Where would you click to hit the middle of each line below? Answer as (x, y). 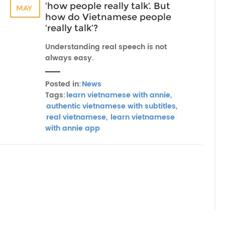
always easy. (69, 58)
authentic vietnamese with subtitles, (112, 106)
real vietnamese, (77, 117)
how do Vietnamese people (108, 17)
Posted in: (63, 84)
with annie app (73, 128)
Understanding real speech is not (106, 47)
